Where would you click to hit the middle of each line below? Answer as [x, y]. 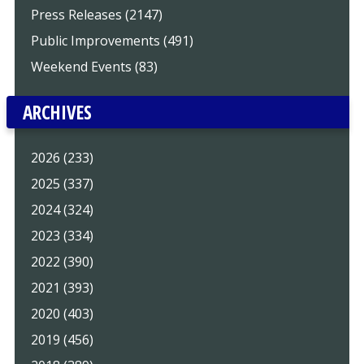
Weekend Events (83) [94, 66]
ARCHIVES [57, 112]
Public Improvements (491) [112, 40]
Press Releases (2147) [96, 14]
